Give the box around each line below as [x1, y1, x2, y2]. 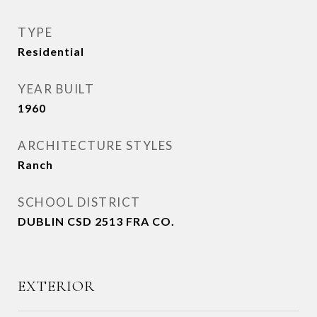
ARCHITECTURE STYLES [18, 138, 173, 153]
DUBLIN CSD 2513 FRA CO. [18, 214, 175, 228]
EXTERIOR [18, 277, 95, 295]
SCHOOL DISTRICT [18, 195, 141, 209]
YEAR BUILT [18, 81, 94, 96]
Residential [18, 45, 84, 58]
